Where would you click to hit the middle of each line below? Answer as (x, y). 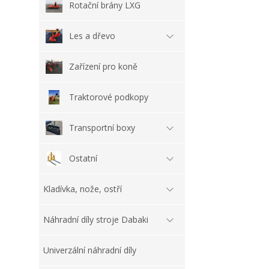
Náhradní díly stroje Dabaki (96, 219)
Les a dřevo (92, 35)
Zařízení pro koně (103, 66)
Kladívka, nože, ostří (83, 189)
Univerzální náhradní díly (90, 250)
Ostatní (83, 158)
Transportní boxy (102, 127)
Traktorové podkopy (109, 97)
